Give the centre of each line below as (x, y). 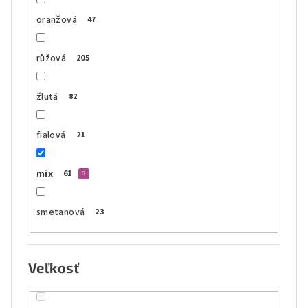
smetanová (60, 213)
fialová (51, 136)
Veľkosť (54, 267)
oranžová (56, 20)
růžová (51, 59)
